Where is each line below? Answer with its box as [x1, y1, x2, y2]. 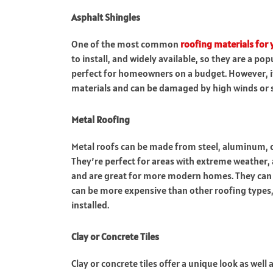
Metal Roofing [71, 113, 130, 126]
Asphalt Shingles [71, 11, 140, 23]
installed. [71, 199, 111, 211]
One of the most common [71, 38, 180, 50]
